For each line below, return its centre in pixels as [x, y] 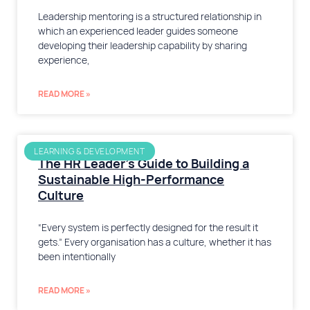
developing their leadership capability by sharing [143, 46]
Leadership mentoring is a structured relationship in [150, 17]
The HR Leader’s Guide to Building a [144, 164]
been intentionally [77, 257]
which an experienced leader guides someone [138, 31]
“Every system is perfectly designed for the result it [148, 228]
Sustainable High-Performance [131, 180]
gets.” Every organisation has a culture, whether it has [155, 243]
